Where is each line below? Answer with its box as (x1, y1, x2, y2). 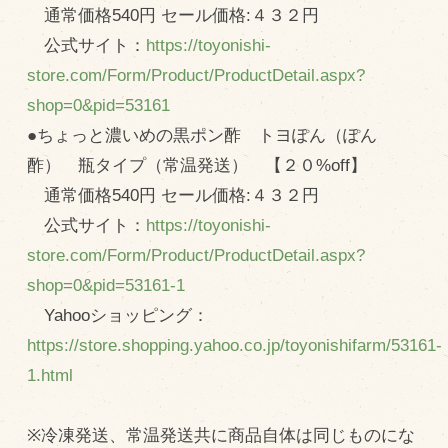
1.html (26, 365, 73, 385)
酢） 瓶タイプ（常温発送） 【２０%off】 (26, 155, 367, 175)
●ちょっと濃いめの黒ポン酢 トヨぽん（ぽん (26, 125, 377, 145)
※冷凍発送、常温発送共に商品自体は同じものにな (26, 425, 415, 445)
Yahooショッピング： (26, 305, 209, 325)
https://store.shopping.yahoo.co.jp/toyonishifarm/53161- (26, 335, 442, 355)
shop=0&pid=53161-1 (26, 275, 185, 295)
